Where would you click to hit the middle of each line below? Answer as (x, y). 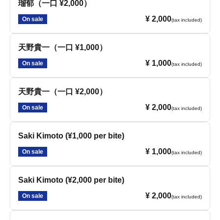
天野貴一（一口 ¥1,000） (63, 47)
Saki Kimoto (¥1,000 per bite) (71, 136)
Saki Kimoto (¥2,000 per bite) (71, 180)
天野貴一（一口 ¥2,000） (63, 92)
